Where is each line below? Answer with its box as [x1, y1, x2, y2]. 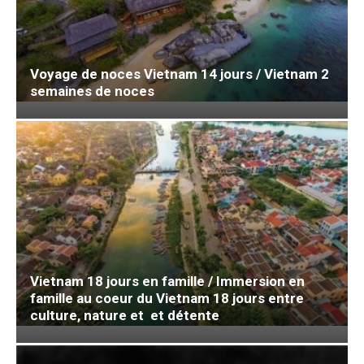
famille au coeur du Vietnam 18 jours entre [30, 290, 304, 307]
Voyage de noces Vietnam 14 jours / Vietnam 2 [30, 66, 329, 83]
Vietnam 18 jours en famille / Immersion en [30, 273, 305, 290]
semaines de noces [30, 83, 154, 100]
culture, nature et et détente [30, 307, 219, 324]
